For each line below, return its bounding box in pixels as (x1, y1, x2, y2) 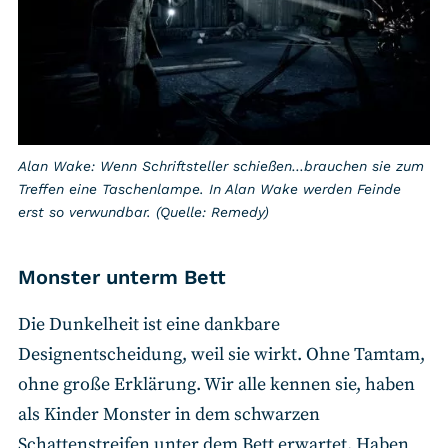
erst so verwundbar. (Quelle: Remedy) (18, 204, 269, 221)
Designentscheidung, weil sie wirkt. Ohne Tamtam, (18, 343, 425, 367)
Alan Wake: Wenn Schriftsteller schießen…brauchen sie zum (18, 158, 424, 175)
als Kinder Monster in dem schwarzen (18, 403, 320, 427)
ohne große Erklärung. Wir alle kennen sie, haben (18, 373, 415, 397)
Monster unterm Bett (18, 265, 226, 290)
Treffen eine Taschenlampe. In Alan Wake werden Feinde (18, 181, 401, 198)
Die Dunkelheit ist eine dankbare (18, 313, 280, 337)
